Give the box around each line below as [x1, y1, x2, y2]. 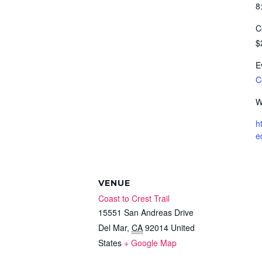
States [98, 237, 122, 249]
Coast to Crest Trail [98, 192, 170, 204]
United [171, 222, 195, 233]
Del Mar [98, 222, 127, 233]
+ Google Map [124, 237, 177, 249]
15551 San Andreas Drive [98, 206, 194, 218]
